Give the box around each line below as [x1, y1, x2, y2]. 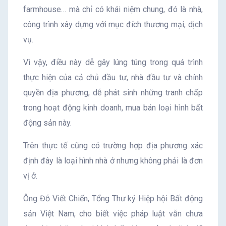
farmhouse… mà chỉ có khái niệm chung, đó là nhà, [23, 5, 203, 15]
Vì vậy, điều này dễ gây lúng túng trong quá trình [23, 58, 203, 68]
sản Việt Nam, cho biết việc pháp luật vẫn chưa [23, 209, 203, 219]
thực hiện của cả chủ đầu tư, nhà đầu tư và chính [23, 73, 203, 83]
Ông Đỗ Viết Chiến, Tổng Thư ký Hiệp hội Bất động [23, 194, 203, 204]
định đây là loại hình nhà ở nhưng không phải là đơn [23, 156, 203, 166]
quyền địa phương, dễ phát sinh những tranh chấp [23, 88, 203, 98]
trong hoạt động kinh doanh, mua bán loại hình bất [23, 103, 203, 113]
